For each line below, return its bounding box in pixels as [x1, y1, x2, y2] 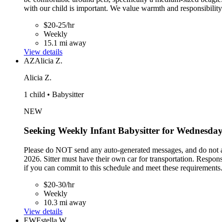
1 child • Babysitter [24, 90, 84, 99]
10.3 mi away [44, 198, 86, 207]
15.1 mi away [44, 39, 86, 48]
